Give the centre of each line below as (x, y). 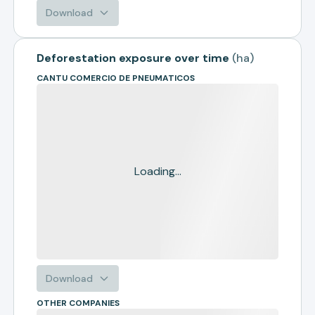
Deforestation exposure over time (133, 58)
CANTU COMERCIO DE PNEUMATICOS (116, 78)
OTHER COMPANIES (78, 303)
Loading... (157, 171)
